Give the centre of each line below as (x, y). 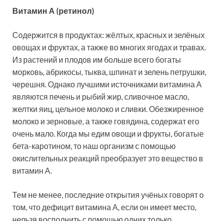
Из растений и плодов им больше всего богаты (97, 60)
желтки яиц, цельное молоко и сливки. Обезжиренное (108, 109)
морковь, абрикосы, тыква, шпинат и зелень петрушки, (109, 72)
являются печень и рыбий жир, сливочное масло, (101, 97)
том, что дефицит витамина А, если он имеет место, (104, 207)
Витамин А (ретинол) (53, 11)
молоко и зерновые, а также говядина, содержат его (106, 121)
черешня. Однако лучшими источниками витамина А (107, 84)
